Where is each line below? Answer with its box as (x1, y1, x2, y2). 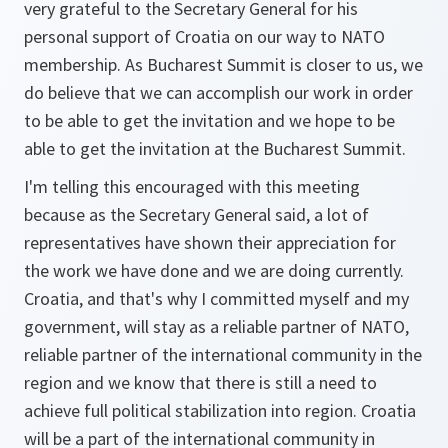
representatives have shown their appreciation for (24, 231, 396, 254)
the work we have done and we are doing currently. (24, 259, 404, 282)
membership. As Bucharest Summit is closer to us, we (24, 53, 423, 76)
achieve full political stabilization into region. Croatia (24, 399, 416, 422)
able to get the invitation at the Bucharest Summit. (24, 137, 406, 160)
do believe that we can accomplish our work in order (24, 81, 413, 104)
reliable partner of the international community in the (24, 343, 422, 366)
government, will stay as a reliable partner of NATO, (24, 315, 409, 338)
